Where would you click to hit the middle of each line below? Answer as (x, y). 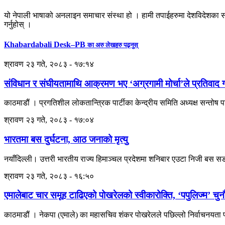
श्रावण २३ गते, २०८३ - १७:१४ (49, 64)
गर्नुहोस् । (18, 25)
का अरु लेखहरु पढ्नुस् (113, 45)
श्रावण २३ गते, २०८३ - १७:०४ (49, 120)
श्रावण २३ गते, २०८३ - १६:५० (49, 176)
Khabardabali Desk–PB (46, 44)
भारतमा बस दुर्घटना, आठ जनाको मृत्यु (66, 140)
